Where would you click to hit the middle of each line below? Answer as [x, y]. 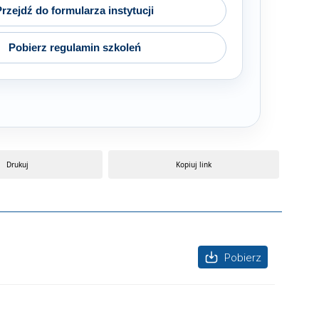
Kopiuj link [194, 164]
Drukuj [17, 164]
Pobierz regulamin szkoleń [74, 47]
